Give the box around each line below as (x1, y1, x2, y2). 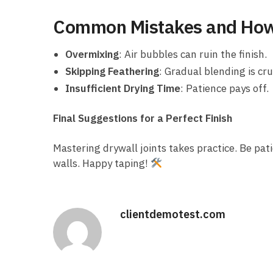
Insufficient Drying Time (65, 81, 180, 95)
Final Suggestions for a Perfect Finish (53, 112, 232, 126)
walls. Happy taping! (53, 157, 151, 171)
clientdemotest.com (120, 207, 225, 222)
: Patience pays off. (180, 81, 269, 95)
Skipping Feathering (65, 64, 159, 78)
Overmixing (65, 47, 119, 61)
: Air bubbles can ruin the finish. (119, 47, 267, 61)
